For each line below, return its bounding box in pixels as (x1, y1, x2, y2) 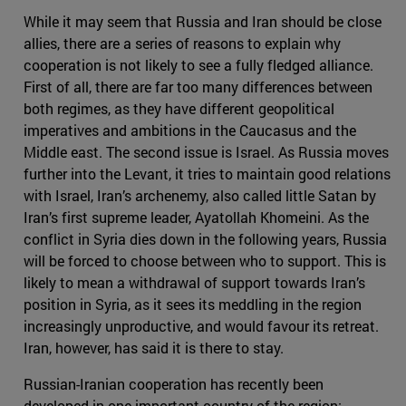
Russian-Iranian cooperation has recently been (24, 373, 324, 393)
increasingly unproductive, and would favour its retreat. (24, 315, 379, 335)
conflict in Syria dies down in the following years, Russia (24, 228, 387, 248)
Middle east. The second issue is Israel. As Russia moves (24, 141, 389, 161)
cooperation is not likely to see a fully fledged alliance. (24, 54, 373, 74)
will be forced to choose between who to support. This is (24, 250, 386, 270)
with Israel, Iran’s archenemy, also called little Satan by (24, 185, 376, 205)
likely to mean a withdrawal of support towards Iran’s (24, 272, 365, 292)
